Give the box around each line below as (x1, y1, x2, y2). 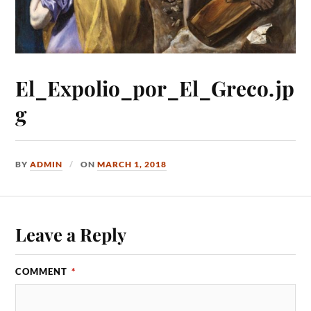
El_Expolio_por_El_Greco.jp (15, 74, 295, 102)
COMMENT (15, 265, 71, 277)
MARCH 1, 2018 (97, 159, 167, 170)
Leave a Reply (15, 221, 127, 246)
